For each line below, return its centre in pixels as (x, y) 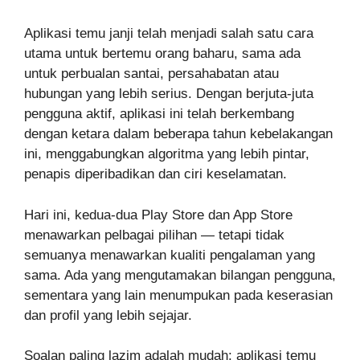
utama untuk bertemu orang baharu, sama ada (162, 53)
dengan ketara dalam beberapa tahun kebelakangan (178, 134)
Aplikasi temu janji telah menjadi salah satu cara (169, 33)
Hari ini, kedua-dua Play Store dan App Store (158, 215)
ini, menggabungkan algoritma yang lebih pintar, (167, 154)
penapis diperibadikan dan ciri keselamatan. (155, 174)
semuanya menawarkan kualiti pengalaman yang (170, 255)
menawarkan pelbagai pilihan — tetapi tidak (154, 235)
